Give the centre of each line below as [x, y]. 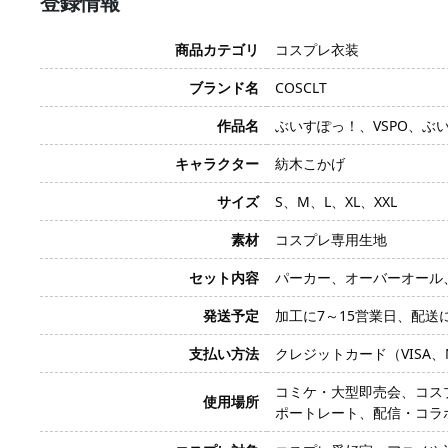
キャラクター [217, 163]
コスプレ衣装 [317, 49]
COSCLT [301, 87]
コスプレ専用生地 [331, 239]
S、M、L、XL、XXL [336, 201]
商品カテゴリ [217, 49]
